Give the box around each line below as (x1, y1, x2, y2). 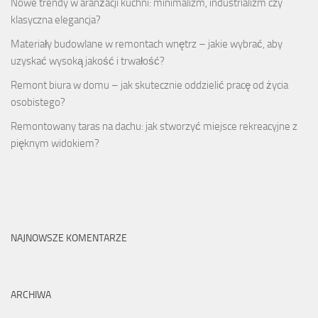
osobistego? (11, 96, 65, 109)
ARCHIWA (11, 289, 51, 302)
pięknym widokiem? (11, 137, 99, 150)
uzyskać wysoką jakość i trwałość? (11, 55, 165, 68)
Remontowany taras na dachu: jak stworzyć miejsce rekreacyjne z (11, 120, 297, 133)
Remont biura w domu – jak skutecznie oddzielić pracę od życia (11, 79, 288, 92)
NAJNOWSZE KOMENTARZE (11, 232, 127, 245)
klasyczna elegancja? (11, 13, 101, 27)
